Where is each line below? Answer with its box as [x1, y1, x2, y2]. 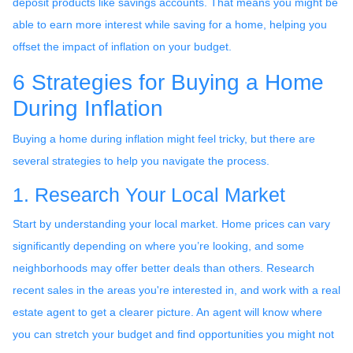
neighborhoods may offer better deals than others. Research [13, 261, 314, 274]
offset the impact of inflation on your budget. [13, 39, 232, 53]
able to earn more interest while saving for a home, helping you [13, 17, 327, 31]
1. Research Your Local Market [13, 184, 285, 206]
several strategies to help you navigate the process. [13, 154, 269, 167]
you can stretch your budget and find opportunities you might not [13, 327, 334, 340]
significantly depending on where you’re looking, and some [13, 239, 304, 252]
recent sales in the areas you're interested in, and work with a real [13, 283, 340, 296]
